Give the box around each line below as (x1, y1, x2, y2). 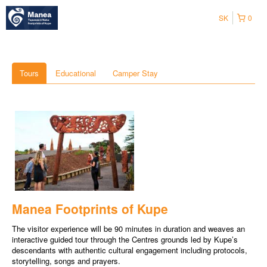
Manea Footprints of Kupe (12, 200, 168, 218)
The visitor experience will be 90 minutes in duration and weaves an (12, 223, 245, 235)
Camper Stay (113, 67, 158, 79)
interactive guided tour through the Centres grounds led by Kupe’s (12, 234, 238, 246)
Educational (55, 67, 96, 79)
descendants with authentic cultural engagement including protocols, (12, 244, 247, 256)
